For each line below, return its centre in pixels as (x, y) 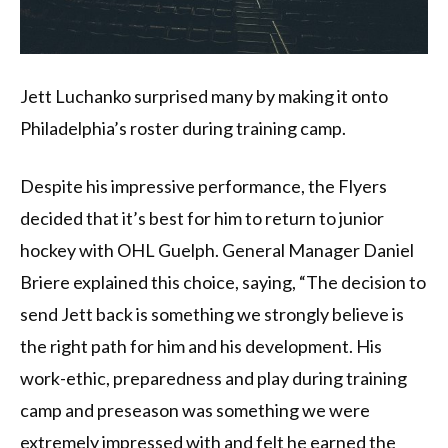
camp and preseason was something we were (195, 410)
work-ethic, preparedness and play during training (213, 378)
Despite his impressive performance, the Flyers (203, 186)
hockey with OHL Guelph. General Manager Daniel (217, 250)
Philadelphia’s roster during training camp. (183, 128)
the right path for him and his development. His (201, 346)
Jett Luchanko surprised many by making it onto (204, 96)
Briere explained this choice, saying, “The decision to (223, 282)
